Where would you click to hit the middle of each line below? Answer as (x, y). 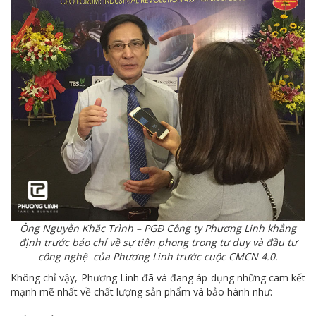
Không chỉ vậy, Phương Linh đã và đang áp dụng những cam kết (158, 277)
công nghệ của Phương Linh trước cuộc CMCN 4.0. (158, 256)
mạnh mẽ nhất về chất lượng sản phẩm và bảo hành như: (141, 291)
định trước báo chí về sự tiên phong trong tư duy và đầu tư (158, 242)
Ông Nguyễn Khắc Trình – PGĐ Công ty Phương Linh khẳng (158, 228)
